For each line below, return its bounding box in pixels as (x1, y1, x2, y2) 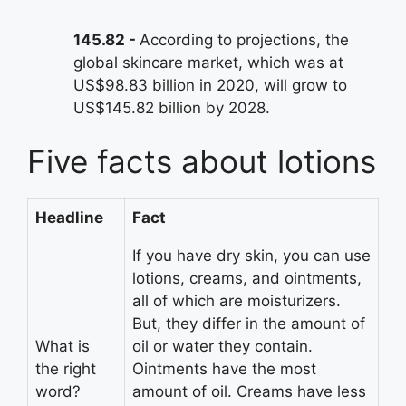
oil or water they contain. (132, 337, 313, 356)
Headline (35, 208, 107, 227)
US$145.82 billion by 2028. (73, 98, 270, 117)
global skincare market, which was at (73, 53, 343, 72)
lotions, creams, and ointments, (132, 269, 362, 288)
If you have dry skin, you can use (132, 246, 371, 266)
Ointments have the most (132, 360, 316, 379)
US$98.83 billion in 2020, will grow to (73, 75, 347, 94)
